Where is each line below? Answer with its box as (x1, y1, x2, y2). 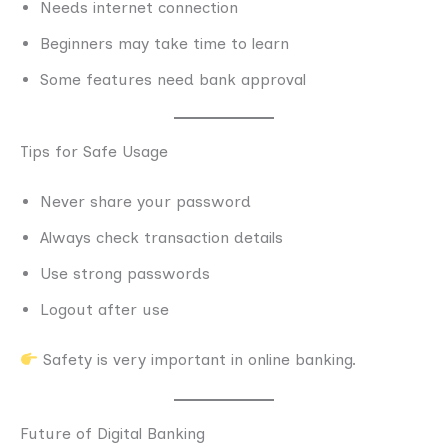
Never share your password (40, 192, 251, 211)
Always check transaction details (40, 228, 283, 247)
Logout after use (40, 300, 169, 319)
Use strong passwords (40, 264, 210, 283)
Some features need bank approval (40, 70, 306, 89)
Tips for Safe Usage (20, 142, 168, 161)
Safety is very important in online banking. (38, 350, 357, 369)
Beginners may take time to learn (40, 34, 289, 53)
